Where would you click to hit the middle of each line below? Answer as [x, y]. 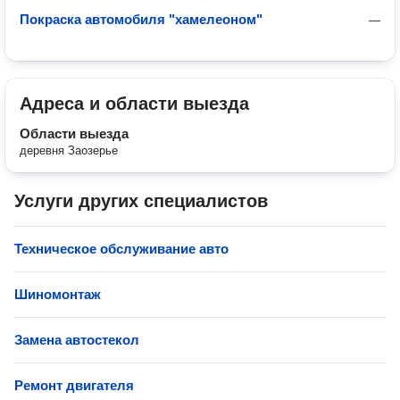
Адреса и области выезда [134, 104]
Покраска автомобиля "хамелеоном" [141, 19]
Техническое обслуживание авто [121, 249]
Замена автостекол [77, 340]
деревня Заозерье [69, 150]
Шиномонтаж [58, 294]
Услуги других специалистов [141, 201]
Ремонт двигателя [74, 385]
